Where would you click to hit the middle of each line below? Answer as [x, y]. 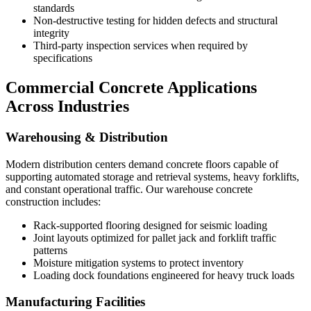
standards [54, 8]
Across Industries [67, 107]
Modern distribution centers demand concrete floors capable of [142, 164]
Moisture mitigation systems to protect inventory [138, 262]
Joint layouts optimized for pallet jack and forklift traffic [155, 237]
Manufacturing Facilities [75, 302]
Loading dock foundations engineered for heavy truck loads [164, 275]
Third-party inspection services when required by [141, 46]
